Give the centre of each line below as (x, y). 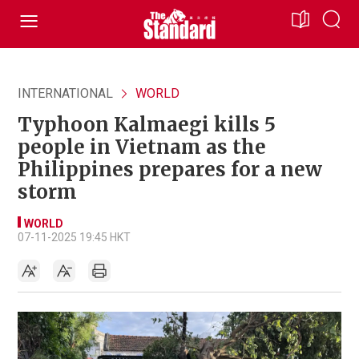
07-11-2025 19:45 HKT (74, 237)
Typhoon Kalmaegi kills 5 (147, 125)
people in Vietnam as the (142, 147)
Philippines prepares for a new (170, 169)
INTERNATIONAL (65, 93)
